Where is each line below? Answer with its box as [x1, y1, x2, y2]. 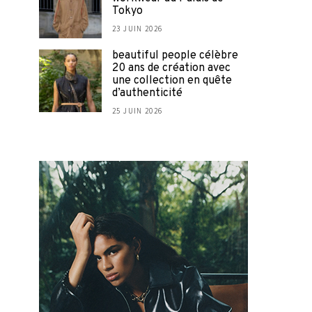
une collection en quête [112, 74, 232, 88]
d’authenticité [112, 86, 182, 100]
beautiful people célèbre [112, 49, 238, 63]
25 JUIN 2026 [112, 106, 163, 116]
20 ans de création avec [112, 61, 231, 75]
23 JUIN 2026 [112, 24, 163, 33]
